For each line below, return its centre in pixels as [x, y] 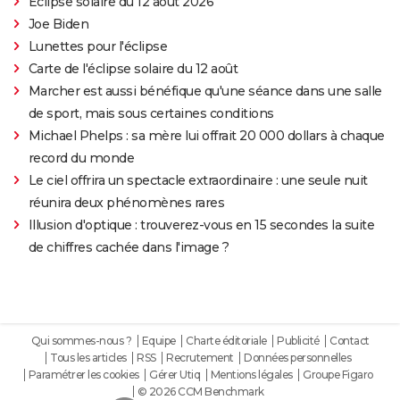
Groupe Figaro [338, 374]
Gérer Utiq [175, 374]
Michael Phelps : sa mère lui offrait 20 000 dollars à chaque [206, 135]
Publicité [298, 340]
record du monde [81, 158]
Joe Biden [58, 24]
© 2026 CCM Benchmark [200, 391]
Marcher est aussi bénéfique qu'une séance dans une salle [205, 91]
